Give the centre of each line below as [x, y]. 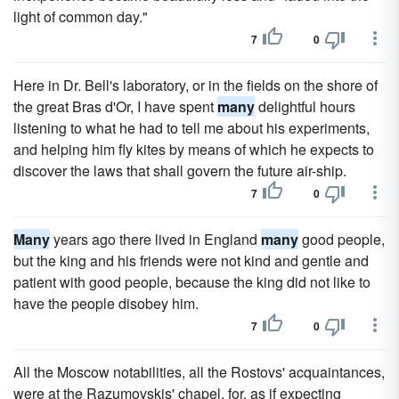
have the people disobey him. [106, 303]
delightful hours [305, 106]
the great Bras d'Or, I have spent [115, 106]
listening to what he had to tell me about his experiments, [191, 128]
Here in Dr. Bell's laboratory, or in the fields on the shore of [195, 85]
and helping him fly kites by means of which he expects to [194, 149]
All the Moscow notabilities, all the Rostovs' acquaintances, [199, 372]
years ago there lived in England [155, 239]
